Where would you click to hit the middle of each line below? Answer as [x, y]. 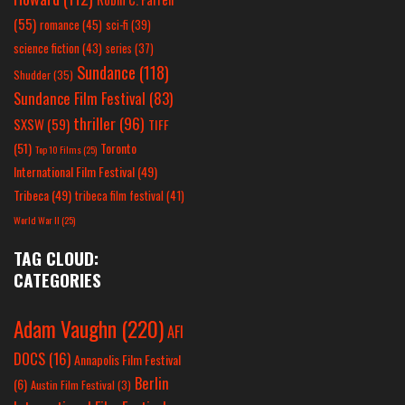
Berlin [152, 383]
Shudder [32, 75]
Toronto [118, 148]
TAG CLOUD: [56, 259]
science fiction [47, 48]
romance [60, 25]
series [119, 49]
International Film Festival [74, 172]
